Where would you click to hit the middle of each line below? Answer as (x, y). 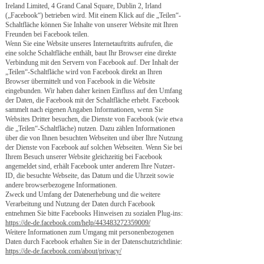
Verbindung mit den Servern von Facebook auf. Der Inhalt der (92, 62)
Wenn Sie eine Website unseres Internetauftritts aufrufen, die (89, 44)
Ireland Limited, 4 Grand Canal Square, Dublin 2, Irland (83, 6)
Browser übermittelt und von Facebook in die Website (80, 81)
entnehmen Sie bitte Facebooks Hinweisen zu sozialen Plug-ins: (94, 213)
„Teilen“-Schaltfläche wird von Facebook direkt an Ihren (84, 72)
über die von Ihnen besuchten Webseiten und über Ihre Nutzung (94, 138)
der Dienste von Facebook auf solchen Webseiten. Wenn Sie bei (94, 147)
